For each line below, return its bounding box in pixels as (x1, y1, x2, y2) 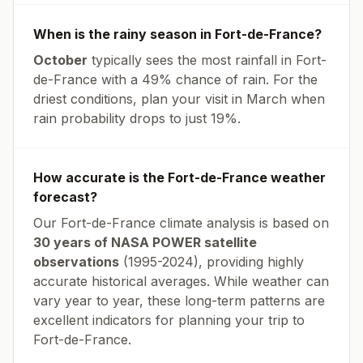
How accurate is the (33, 169, 168, 186)
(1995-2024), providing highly (119, 254, 304, 270)
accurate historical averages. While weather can (33, 273, 329, 289)
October (33, 52, 88, 68)
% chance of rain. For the (159, 71, 318, 88)
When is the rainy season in (33, 26, 215, 42)
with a (97, 71, 142, 88)
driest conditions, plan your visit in (33, 91, 246, 107)
